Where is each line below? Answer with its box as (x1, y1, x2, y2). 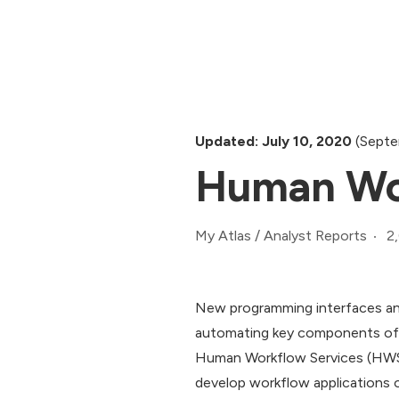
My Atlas (195, 227, 251, 245)
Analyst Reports (264, 227, 367, 245)
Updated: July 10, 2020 (195, 132, 352, 150)
